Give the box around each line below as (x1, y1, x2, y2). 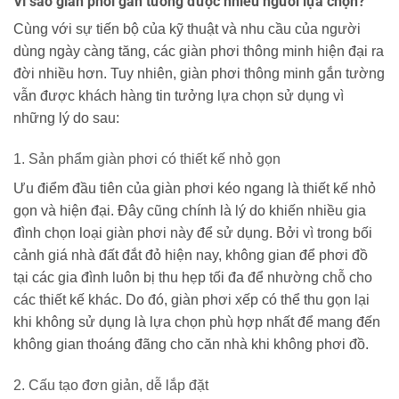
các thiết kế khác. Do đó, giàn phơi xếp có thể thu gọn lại (13, 291, 370, 307)
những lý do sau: (13, 110, 119, 126)
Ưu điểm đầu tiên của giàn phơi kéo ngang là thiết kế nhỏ (13, 180, 376, 196)
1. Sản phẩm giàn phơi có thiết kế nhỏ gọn (13, 151, 281, 167)
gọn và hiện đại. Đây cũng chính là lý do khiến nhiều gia (13, 202, 366, 218)
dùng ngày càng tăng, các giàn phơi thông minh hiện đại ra (13, 44, 384, 60)
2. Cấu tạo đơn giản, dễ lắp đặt (13, 377, 208, 393)
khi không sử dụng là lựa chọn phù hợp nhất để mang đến (13, 313, 380, 330)
